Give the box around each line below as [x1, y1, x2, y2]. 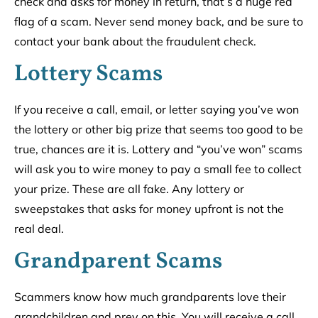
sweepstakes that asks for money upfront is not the [14, 201, 284, 216]
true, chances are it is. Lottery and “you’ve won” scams [14, 141, 302, 156]
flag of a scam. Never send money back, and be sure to [14, 13, 303, 28]
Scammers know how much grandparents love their [14, 290, 286, 305]
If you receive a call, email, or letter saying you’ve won [14, 102, 299, 116]
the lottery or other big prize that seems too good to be [14, 121, 303, 136]
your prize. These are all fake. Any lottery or [14, 181, 244, 196]
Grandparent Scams [14, 246, 222, 278]
